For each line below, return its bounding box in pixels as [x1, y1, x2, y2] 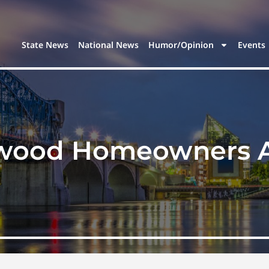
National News [78, 39, 139, 51]
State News [22, 39, 69, 51]
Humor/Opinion [148, 39, 214, 51]
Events [238, 39, 266, 51]
